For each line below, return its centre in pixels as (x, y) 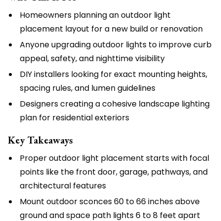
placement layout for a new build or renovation (111, 29)
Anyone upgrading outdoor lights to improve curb (116, 45)
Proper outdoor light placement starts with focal (114, 158)
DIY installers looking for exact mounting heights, (113, 74)
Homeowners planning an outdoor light (95, 15)
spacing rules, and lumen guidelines (88, 88)
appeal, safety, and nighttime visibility (92, 58)
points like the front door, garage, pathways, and (114, 172)
